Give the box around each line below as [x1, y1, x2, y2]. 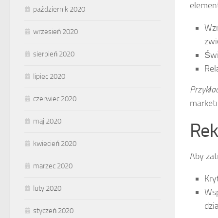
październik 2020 [33, 5, 85, 14]
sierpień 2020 [33, 50, 74, 59]
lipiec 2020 [33, 72, 65, 81]
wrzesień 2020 [33, 27, 78, 36]
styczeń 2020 [33, 206, 73, 216]
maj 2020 [33, 117, 61, 126]
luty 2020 [33, 184, 61, 193]
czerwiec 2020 [33, 94, 76, 104]
